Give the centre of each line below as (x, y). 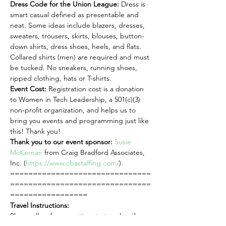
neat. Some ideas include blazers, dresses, (78, 25)
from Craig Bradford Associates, (95, 152)
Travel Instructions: (40, 205)
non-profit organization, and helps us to (74, 110)
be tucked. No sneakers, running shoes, (75, 68)
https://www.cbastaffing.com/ (72, 163)
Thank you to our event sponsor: (61, 142)
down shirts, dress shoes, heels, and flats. (77, 46)
